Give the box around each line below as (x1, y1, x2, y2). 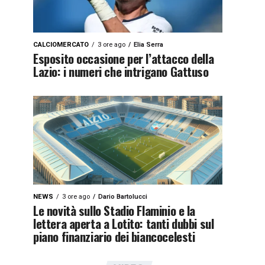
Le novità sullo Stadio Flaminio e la (33, 201, 196, 219)
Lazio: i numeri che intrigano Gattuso (33, 62, 209, 80)
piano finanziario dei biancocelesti (33, 227, 195, 245)
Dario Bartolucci (98, 193, 147, 201)
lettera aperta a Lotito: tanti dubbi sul (33, 214, 214, 232)
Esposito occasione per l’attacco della (33, 49, 214, 67)
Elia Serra (134, 41, 163, 49)
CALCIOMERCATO (33, 41, 89, 49)
